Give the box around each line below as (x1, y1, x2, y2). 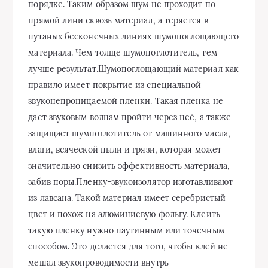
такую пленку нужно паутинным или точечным (28, 225, 224, 236)
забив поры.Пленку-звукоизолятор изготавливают (28, 176, 233, 187)
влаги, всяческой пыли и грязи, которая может (28, 144, 221, 155)
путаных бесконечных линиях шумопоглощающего (28, 31, 239, 42)
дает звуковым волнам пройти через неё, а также (28, 112, 232, 123)
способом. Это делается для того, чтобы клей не (28, 241, 229, 252)
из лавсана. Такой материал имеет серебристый (28, 193, 226, 203)
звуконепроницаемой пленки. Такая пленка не (28, 96, 223, 106)
